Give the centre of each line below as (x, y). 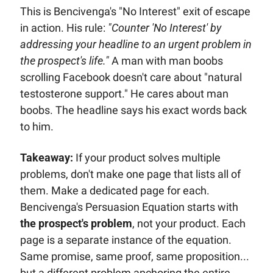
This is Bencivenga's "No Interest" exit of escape (135, 11)
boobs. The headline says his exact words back (133, 110)
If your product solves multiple (147, 157)
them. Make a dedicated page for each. (115, 190)
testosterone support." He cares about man (124, 93)
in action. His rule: (64, 27)
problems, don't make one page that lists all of (130, 174)
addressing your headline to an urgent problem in (136, 44)
